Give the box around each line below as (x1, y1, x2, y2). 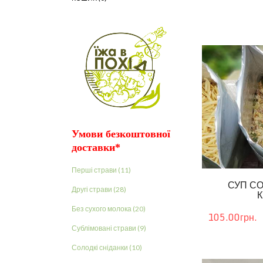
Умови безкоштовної (72, 127, 170, 140)
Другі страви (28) (72, 184, 126, 194)
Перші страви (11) (72, 165, 131, 174)
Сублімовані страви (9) (72, 223, 146, 232)
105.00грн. (208, 209, 258, 225)
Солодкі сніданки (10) (72, 242, 142, 252)
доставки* (72, 141, 120, 153)
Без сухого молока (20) (72, 204, 146, 213)
